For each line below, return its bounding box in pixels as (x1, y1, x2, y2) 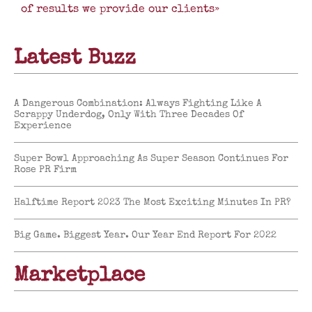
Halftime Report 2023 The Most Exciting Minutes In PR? (14, 198, 291, 208)
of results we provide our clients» (21, 3, 219, 15)
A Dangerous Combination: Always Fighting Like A (14, 99, 262, 109)
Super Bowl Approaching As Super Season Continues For (14, 154, 288, 164)
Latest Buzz (14, 49, 136, 70)
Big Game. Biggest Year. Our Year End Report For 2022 (14, 231, 276, 241)
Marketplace (14, 266, 145, 288)
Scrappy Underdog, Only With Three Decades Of (14, 110, 244, 120)
